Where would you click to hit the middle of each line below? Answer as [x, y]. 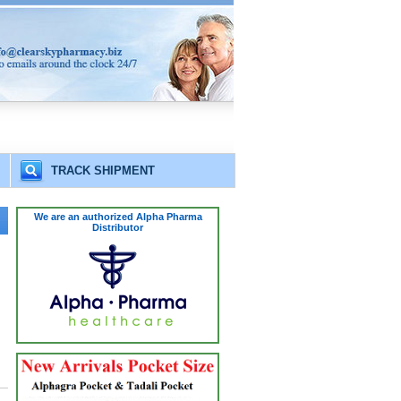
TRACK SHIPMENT [102, 171]
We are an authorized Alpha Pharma [118, 217]
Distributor [118, 227]
